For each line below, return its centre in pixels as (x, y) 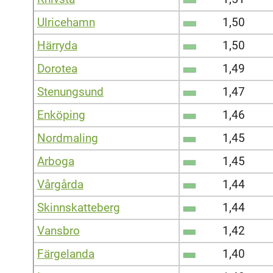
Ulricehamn (66, 22)
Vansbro (58, 230)
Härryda (57, 45)
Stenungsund (70, 91)
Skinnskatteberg (78, 207)
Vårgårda (60, 184)
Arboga (55, 161)
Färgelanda (66, 253)
